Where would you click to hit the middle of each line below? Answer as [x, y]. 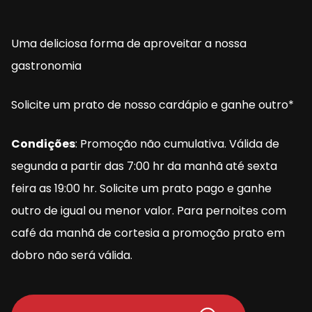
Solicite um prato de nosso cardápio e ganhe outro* [153, 105]
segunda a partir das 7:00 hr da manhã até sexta [144, 166]
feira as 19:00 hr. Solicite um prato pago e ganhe [141, 189]
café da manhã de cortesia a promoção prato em [148, 233]
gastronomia [46, 66]
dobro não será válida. [72, 256]
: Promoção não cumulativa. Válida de [177, 144]
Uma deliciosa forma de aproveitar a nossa [129, 44]
